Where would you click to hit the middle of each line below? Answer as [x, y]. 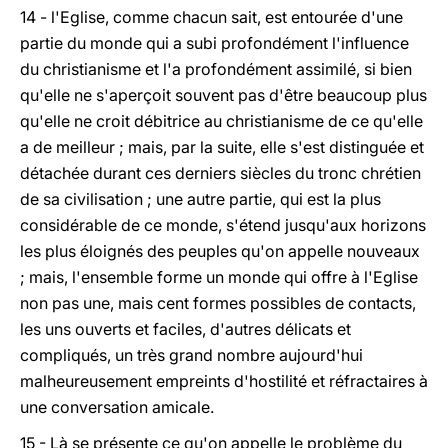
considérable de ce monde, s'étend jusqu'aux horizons [223, 225]
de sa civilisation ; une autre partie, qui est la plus [200, 199]
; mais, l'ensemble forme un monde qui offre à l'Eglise [219, 277]
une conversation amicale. [117, 407]
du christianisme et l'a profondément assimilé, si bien [216, 69]
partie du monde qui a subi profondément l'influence [214, 43]
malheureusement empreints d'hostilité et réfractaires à [224, 381]
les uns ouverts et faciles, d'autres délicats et [185, 329]
